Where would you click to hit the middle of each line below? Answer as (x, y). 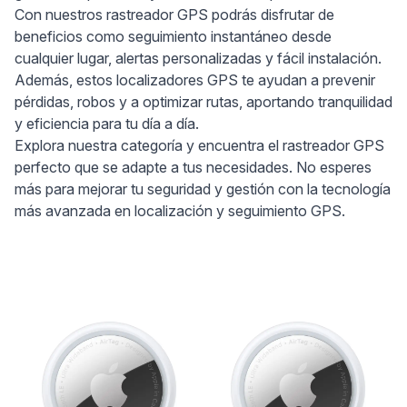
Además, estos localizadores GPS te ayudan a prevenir (195, 80)
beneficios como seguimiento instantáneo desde (173, 36)
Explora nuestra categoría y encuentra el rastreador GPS (199, 145)
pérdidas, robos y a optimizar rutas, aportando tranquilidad (203, 102)
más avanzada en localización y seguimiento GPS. (180, 211)
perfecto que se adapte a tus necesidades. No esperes (193, 167)
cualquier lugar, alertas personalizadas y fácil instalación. (198, 58)
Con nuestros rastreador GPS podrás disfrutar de (174, 15)
